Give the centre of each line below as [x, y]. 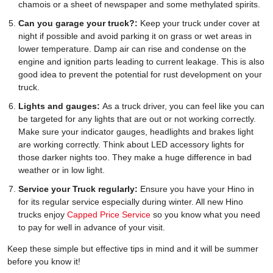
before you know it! [44, 262]
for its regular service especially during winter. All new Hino [131, 202]
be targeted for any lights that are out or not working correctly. [137, 119]
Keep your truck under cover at [200, 23]
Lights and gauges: [59, 106]
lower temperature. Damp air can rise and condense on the [132, 49]
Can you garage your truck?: [79, 23]
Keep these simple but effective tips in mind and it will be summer [133, 249]
